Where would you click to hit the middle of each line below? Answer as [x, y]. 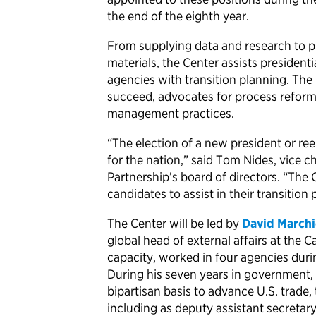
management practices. [171, 114]
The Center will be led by [175, 224]
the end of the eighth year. [178, 16]
